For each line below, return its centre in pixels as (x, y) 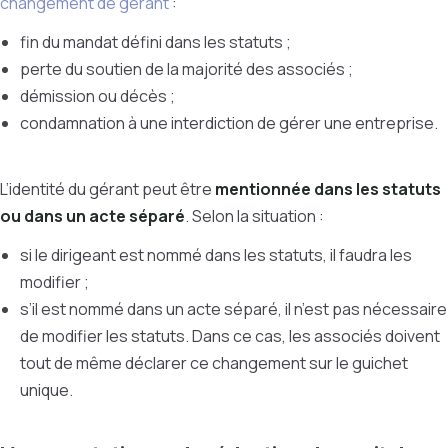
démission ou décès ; (97, 96)
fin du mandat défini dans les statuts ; (157, 42)
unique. (48, 390)
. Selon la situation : (256, 216)
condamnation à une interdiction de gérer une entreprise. (230, 123)
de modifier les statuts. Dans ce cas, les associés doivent (230, 336)
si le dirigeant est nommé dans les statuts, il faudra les (216, 255)
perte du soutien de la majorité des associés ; (188, 69)
